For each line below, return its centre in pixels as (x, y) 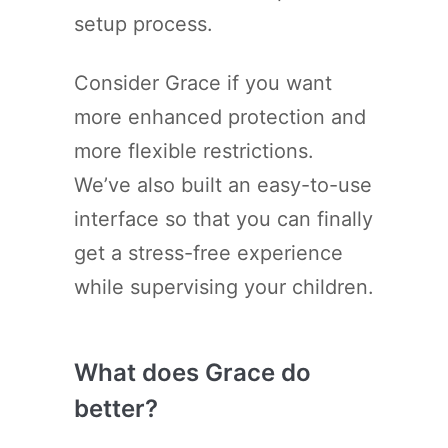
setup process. (143, 23)
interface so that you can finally (223, 218)
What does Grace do (192, 372)
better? (116, 408)
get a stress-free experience (208, 252)
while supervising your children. (224, 286)
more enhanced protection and (220, 116)
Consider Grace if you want (203, 82)
